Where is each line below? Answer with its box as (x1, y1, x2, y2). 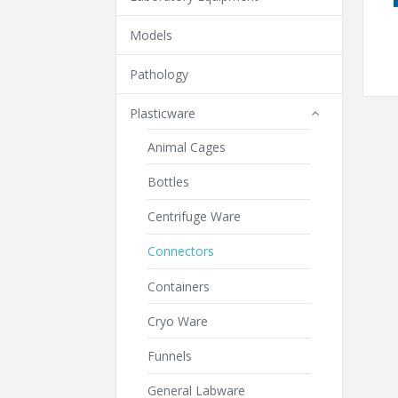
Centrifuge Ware (147, 208, 241, 226)
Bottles (147, 172, 189, 190)
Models (130, 27, 172, 44)
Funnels (147, 346, 192, 364)
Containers (147, 277, 210, 295)
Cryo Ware (147, 312, 208, 330)
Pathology (130, 66, 188, 83)
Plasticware (130, 105, 195, 122)
